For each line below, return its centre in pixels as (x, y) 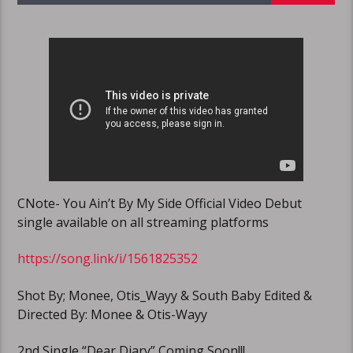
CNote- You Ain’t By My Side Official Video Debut (160, 203)
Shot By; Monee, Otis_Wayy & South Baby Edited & (165, 295)
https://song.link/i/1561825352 (108, 259)
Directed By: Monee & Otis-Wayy (113, 314)
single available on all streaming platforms (143, 222)
